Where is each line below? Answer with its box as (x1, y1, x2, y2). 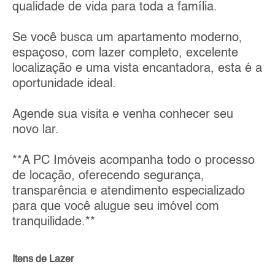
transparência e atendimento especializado (12, 185, 245, 198)
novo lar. (12, 123, 59, 136)
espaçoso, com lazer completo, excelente (12, 47, 238, 60)
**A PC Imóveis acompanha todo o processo (12, 154, 255, 167)
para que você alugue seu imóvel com (12, 200, 219, 213)
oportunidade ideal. (12, 77, 116, 90)
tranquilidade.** (12, 215, 95, 228)
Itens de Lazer (12, 254, 74, 265)
